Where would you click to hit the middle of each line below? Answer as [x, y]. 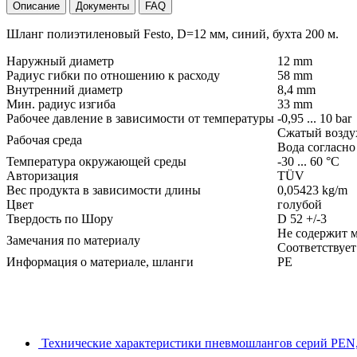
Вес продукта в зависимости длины [105, 190]
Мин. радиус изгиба [63, 104]
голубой [300, 204]
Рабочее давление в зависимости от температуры [142, 118]
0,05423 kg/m [312, 190]
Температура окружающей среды [98, 161]
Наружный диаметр [62, 61]
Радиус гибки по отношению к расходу [115, 75]
